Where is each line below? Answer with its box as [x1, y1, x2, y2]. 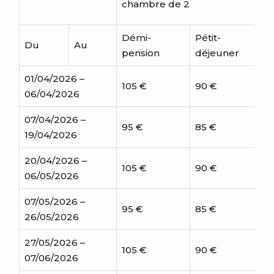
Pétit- [195, 32, 221, 43]
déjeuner [195, 47, 239, 59]
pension [122, 47, 160, 59]
